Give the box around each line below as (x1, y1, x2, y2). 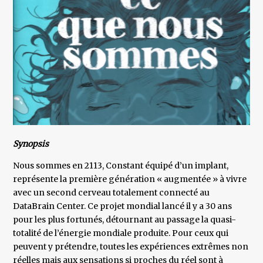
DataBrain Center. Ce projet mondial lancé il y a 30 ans (13, 201, 232, 212)
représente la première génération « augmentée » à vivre (13, 174, 247, 185)
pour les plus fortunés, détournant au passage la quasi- (13, 214, 237, 225)
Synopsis (13, 139, 49, 150)
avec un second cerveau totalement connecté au (13, 187, 210, 198)
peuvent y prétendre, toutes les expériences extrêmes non (13, 241, 249, 252)
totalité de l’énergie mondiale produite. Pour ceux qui (13, 228, 229, 239)
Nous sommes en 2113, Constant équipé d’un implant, (13, 160, 229, 171)
